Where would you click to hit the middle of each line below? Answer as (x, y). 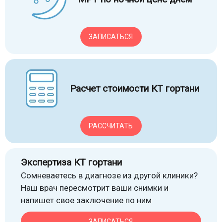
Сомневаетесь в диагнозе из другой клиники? (109, 175)
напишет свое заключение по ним (86, 200)
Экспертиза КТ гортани (71, 162)
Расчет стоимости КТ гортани (135, 88)
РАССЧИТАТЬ (111, 126)
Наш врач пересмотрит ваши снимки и (95, 188)
